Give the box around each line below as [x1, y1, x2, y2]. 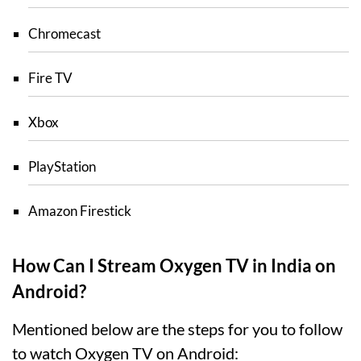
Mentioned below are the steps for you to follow [12, 318, 342, 338]
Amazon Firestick [28, 201, 131, 219]
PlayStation [28, 157, 96, 175]
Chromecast [28, 24, 101, 42]
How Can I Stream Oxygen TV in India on [12, 254, 336, 276]
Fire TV [28, 68, 73, 86]
